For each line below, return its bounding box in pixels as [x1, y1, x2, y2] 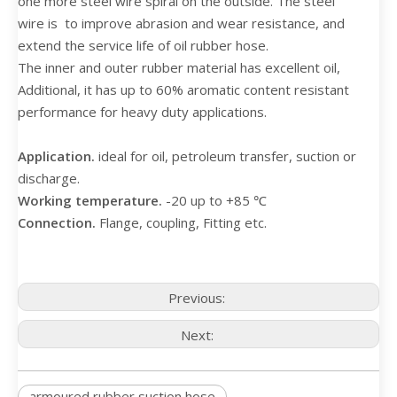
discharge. [18, 169, 80, 187]
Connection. [18, 214, 99, 231]
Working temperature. [18, 191, 166, 209]
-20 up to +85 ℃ [166, 191, 267, 209]
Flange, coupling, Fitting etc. [99, 214, 270, 231]
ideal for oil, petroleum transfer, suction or [95, 147, 356, 165]
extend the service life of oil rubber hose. [18, 36, 269, 54]
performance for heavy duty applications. [18, 103, 267, 121]
